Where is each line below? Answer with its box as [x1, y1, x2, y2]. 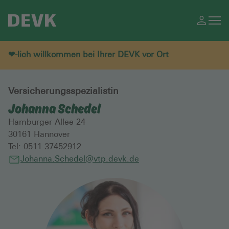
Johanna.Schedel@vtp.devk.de [20, 155, 139, 164]
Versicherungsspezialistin [8, 87, 119, 97]
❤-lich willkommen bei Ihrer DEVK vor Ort [8, 51, 169, 59]
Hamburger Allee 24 [8, 119, 85, 127]
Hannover [31, 131, 70, 139]
